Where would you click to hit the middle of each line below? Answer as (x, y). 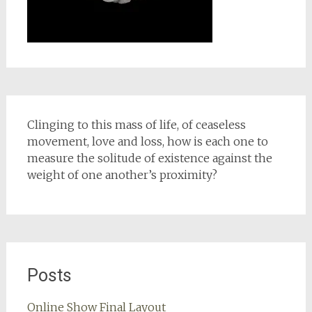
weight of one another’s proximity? (122, 175)
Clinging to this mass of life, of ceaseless (136, 125)
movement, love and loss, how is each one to (147, 142)
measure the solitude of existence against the (149, 158)
